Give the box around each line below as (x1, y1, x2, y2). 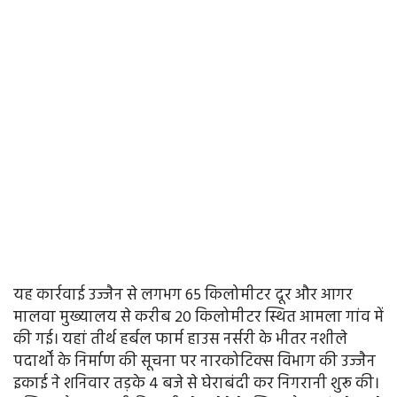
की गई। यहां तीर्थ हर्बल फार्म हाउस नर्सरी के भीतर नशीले (13, 327, 347, 354)
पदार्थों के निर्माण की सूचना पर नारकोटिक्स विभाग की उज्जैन (13, 349, 376, 376)
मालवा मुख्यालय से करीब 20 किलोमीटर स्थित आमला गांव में (13, 305, 384, 331)
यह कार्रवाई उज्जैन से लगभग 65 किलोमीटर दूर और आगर (13, 283, 353, 309)
